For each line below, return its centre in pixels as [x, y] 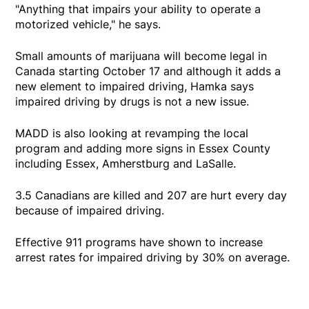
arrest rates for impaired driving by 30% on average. [153, 258]
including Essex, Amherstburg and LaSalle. [126, 164]
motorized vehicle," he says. [88, 24]
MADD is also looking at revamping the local [132, 133]
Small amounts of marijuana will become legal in [141, 56]
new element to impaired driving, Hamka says [135, 87]
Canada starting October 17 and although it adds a [148, 71]
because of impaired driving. [90, 211]
